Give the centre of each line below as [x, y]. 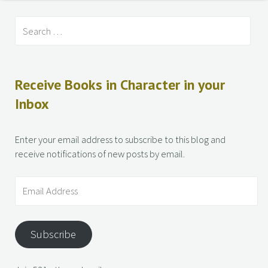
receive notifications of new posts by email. [100, 154]
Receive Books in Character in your [120, 84]
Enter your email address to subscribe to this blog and [120, 139]
